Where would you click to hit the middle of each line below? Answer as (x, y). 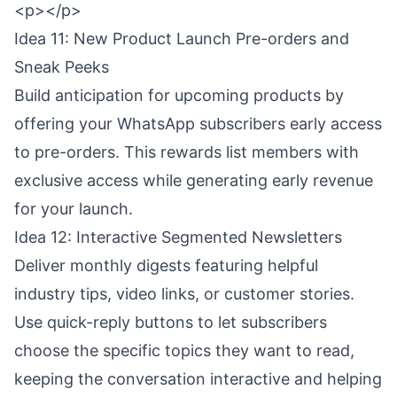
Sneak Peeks (62, 67)
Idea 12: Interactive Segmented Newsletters (178, 237)
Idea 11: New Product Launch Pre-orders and (182, 39)
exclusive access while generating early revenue (194, 180)
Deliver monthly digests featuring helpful (166, 265)
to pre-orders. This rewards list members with (187, 152)
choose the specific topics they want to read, (184, 350)
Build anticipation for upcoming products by (179, 95)
